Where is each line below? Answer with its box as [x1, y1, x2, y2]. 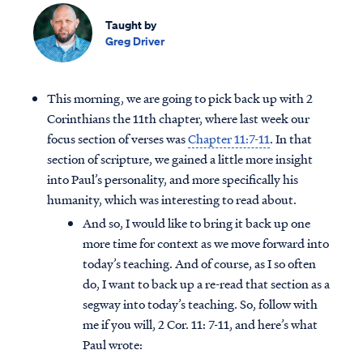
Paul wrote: [83, 335, 143, 354]
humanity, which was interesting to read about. [47, 190, 297, 209]
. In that [270, 130, 312, 148]
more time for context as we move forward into [83, 234, 329, 253]
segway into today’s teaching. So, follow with [83, 295, 318, 314]
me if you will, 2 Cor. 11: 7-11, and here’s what [83, 315, 318, 334]
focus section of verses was [47, 130, 188, 148]
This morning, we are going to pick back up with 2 [47, 89, 313, 108]
